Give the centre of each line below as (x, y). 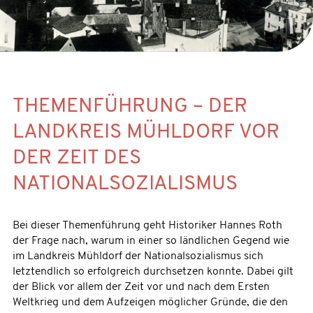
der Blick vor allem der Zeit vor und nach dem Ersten (141, 287)
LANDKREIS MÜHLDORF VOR (146, 133)
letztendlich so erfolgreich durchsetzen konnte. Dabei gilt (153, 272)
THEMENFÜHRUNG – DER (130, 107)
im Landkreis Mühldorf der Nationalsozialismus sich (138, 257)
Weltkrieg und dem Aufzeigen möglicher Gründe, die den (150, 303)
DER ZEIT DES (77, 159)
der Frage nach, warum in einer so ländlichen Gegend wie (151, 241)
